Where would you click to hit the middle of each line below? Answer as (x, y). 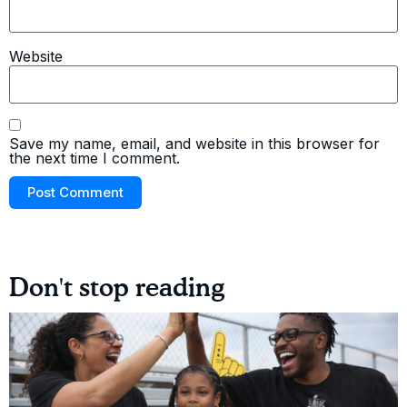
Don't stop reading (117, 289)
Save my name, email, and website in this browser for (194, 144)
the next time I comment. (94, 159)
